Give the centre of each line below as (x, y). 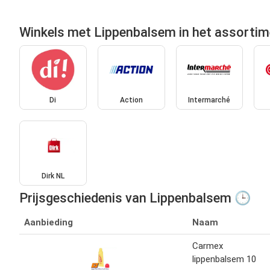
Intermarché (209, 100)
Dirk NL (53, 176)
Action (131, 100)
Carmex (208, 246)
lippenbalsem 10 (224, 259)
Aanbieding (49, 222)
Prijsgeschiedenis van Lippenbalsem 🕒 (135, 198)
